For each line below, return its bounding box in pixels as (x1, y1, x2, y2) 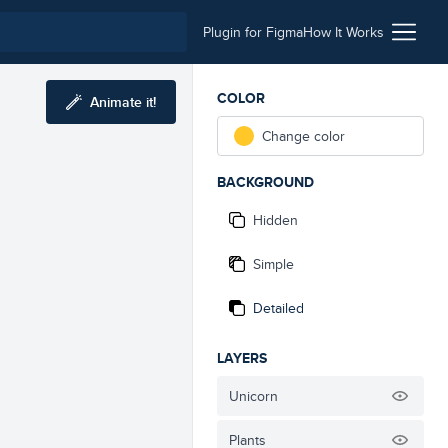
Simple (253, 254, 294, 274)
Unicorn (229, 386, 278, 406)
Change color (262, 126, 345, 146)
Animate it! (90, 92, 156, 112)
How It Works (303, 22, 384, 42)
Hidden (253, 210, 298, 230)
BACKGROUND (217, 172, 314, 192)
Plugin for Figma (203, 22, 303, 42)
